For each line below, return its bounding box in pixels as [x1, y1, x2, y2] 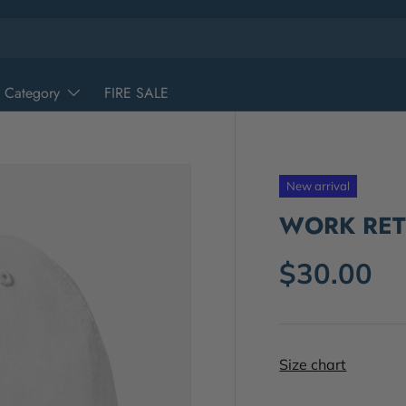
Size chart [279, 354, 347, 373]
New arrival [286, 179, 351, 193]
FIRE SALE [104, 82, 169, 103]
